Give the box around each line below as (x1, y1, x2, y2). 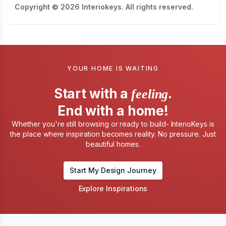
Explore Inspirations (78, 184, 148, 193)
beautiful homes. (86, 140, 140, 148)
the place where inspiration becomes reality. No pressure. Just (10, 130, 216, 138)
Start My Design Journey (70, 166, 156, 175)
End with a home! (57, 103, 169, 119)
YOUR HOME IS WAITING (67, 65, 159, 72)
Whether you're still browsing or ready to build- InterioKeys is (12, 120, 214, 128)
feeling (131, 87, 168, 101)
